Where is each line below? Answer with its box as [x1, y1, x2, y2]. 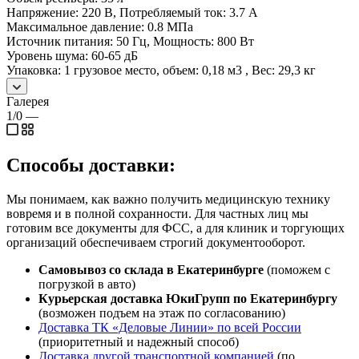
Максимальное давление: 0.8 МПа [6, 19, 193, 34]
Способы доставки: [6, 154, 175, 175]
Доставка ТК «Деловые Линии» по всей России [38, 320, 301, 334]
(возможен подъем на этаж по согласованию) [38, 305, 285, 320]
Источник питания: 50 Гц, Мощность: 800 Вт [6, 34, 254, 48]
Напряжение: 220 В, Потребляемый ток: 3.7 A [6, 5, 258, 19]
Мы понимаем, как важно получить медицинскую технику [6, 192, 330, 206]
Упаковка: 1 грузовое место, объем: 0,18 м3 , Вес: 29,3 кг [6, 63, 316, 77]
